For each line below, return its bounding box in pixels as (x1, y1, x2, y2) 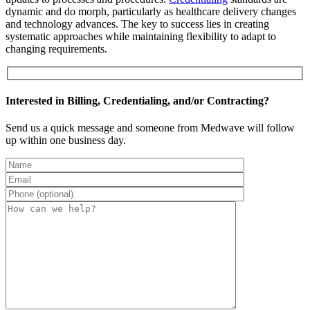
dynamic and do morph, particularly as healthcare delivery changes (6, 5, 296, 17)
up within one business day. (6, 134, 126, 147)
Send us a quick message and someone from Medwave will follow (6, 122, 295, 134)
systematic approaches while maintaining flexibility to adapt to (6, 30, 276, 42)
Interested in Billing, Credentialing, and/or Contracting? (6, 94, 269, 107)
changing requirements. (6, 42, 107, 55)
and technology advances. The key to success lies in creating (6, 17, 269, 30)
